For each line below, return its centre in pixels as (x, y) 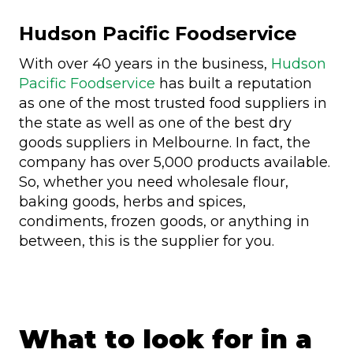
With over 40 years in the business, (145, 63)
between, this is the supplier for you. (149, 241)
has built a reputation (234, 83)
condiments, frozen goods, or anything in (164, 221)
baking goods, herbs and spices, (132, 201)
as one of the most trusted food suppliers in (173, 103)
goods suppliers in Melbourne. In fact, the (165, 142)
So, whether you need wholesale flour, (154, 182)
